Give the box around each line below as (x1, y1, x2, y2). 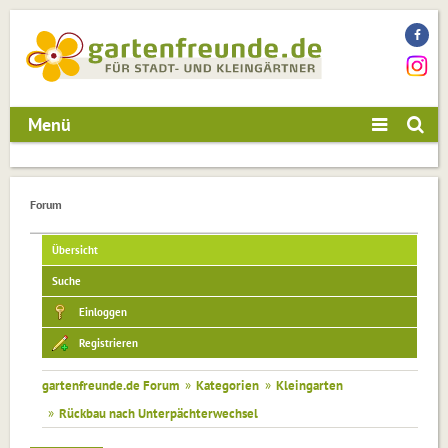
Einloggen (79, 305, 127, 320)
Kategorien (196, 377, 259, 394)
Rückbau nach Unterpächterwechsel (59, 405, 258, 422)
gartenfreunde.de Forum (42, 377, 179, 394)
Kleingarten (276, 377, 343, 394)
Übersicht (52, 243, 98, 258)
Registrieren (79, 336, 138, 351)
